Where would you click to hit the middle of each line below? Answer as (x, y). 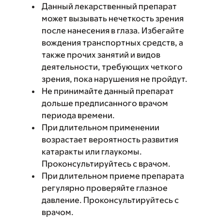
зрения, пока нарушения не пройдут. (115, 79)
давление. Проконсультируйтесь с (110, 200)
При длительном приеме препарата (113, 176)
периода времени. (78, 115)
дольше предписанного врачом (105, 103)
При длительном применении (101, 127)
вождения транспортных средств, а (112, 43)
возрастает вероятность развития (110, 139)
